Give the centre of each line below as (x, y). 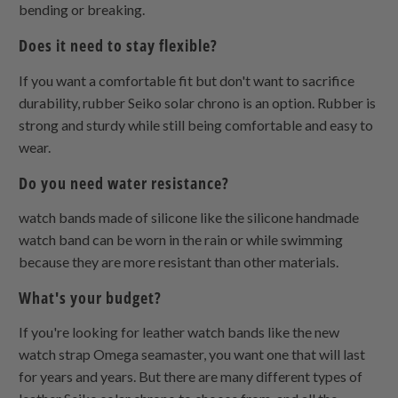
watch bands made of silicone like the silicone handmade (189, 217)
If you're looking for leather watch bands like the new (179, 331)
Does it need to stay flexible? (120, 46)
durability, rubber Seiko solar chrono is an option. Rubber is (198, 102)
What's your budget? (91, 297)
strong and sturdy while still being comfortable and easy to (196, 124)
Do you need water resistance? (126, 183)
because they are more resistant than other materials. (179, 261)
